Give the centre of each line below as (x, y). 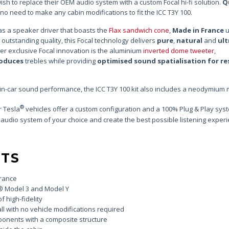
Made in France (198, 30)
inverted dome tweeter (178, 51)
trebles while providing (60, 61)
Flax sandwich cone (139, 30)
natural (189, 41)
